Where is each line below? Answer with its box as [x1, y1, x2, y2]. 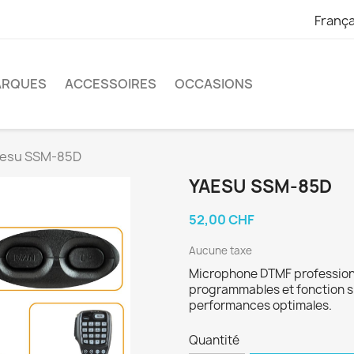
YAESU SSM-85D [189, 174, 332, 198]
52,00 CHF [189, 210, 254, 228]
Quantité [189, 331, 239, 348]
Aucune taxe [189, 243, 252, 258]
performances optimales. [189, 296, 332, 314]
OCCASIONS [175, 75, 253, 93]
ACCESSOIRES [65, 75, 156, 93]
